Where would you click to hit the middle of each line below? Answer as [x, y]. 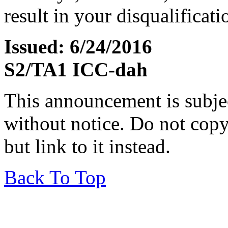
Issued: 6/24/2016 [78, 47]
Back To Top [55, 178]
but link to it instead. [87, 147]
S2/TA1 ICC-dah [76, 70]
